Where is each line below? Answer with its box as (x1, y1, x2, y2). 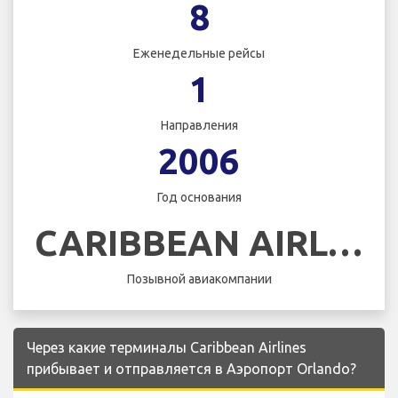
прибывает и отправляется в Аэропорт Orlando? (27, 360, 356, 377)
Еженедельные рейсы (133, 46, 265, 61)
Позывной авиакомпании (126, 271, 272, 286)
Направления (160, 118, 238, 133)
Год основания (156, 190, 242, 205)
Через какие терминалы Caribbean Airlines (27, 338, 306, 355)
